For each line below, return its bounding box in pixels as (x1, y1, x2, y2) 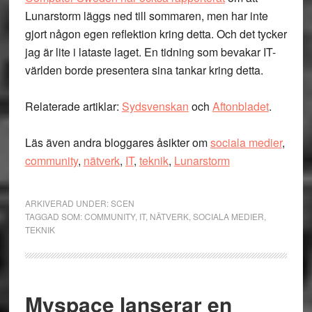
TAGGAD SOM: (24, 210, 84, 222)
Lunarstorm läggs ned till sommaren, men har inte (24, 8, 268, 24)
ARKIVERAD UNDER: (24, 197, 111, 209)
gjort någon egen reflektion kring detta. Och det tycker (24, 26, 287, 42)
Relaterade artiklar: (24, 98, 122, 114)
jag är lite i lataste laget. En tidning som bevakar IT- (24, 44, 276, 60)
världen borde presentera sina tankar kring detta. (24, 62, 263, 78)
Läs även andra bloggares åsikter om (24, 134, 210, 150)
